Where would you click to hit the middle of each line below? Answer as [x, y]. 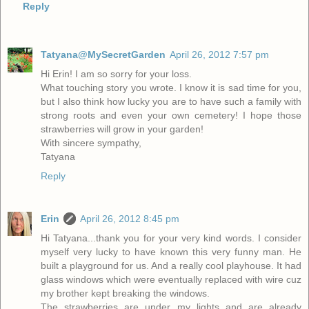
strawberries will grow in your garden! [122, 129]
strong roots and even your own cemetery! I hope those [171, 115]
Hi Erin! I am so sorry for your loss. [116, 73]
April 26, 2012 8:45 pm [130, 218]
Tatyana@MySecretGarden [103, 54]
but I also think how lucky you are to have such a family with [171, 101]
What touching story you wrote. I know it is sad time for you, [171, 87]
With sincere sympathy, [91, 142]
